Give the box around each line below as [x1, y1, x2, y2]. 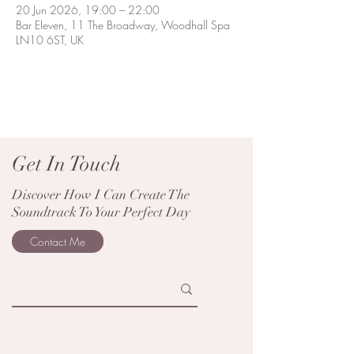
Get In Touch [12, 152, 126, 177]
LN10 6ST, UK [16, 32, 84, 47]
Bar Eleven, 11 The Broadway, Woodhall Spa [16, 17, 230, 32]
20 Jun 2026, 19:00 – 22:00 [16, 2, 160, 17]
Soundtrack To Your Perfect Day [12, 204, 190, 220]
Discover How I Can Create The [12, 186, 190, 203]
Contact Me [30, 234, 85, 249]
